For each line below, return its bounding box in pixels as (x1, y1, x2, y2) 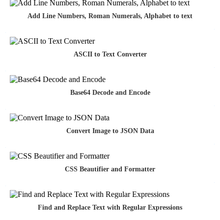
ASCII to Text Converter (73, 51, 147, 58)
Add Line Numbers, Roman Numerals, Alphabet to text (27, 12, 192, 20)
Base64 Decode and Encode (70, 89, 150, 97)
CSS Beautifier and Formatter (65, 165, 155, 173)
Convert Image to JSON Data (66, 127, 154, 135)
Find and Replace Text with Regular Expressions (38, 204, 182, 212)
